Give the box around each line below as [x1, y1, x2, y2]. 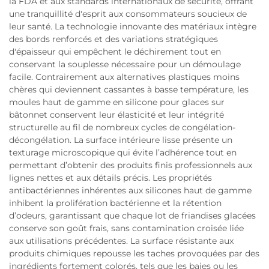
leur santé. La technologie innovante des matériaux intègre [9, 21, 256, 32]
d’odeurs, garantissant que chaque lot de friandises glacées [9, 210, 256, 222]
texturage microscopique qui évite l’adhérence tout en [9, 147, 237, 159]
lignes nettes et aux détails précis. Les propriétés [9, 172, 212, 184]
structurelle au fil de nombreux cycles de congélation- [9, 122, 235, 133]
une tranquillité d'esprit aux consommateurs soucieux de [9, 8, 247, 20]
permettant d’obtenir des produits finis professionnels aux [9, 160, 252, 171]
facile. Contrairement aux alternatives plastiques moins [9, 71, 240, 83]
